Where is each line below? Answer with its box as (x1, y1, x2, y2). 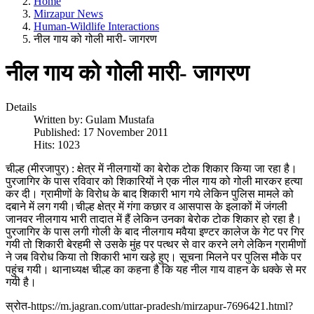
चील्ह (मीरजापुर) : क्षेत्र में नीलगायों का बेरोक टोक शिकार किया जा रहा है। (6, 163, 297, 175)
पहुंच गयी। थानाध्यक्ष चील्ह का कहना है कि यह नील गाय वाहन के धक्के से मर (6, 264, 306, 276)
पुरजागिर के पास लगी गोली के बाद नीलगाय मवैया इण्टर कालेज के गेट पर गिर (6, 226, 304, 238)
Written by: (34, 114, 86, 126)
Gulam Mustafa (86, 114, 154, 126)
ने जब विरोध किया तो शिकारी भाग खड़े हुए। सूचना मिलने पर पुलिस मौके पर (6, 251, 301, 264)
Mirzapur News (34, 7, 103, 20)
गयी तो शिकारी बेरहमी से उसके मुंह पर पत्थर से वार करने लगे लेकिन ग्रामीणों (6, 238, 306, 251)
